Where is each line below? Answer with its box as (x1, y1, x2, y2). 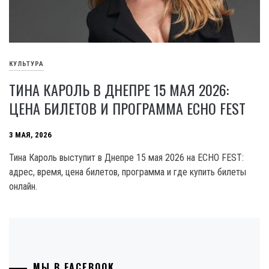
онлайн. (9, 180, 37, 192)
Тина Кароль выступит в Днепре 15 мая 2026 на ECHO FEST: (9, 151, 244, 163)
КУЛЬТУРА (9, 60, 44, 68)
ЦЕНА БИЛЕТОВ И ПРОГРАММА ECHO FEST (9, 97, 246, 119)
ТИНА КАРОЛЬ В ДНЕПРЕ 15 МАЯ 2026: (9, 78, 229, 100)
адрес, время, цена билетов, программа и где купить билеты (9, 166, 246, 178)
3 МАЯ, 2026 (9, 130, 52, 140)
